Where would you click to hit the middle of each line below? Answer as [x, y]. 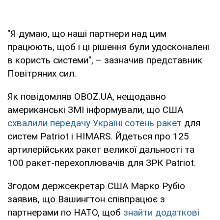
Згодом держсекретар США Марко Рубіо [96, 186]
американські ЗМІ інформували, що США [95, 110]
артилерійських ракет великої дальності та [101, 149]
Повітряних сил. [42, 73]
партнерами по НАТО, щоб [65, 212]
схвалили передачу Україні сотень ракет [95, 123]
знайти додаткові [161, 212]
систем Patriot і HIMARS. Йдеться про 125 [98, 136]
